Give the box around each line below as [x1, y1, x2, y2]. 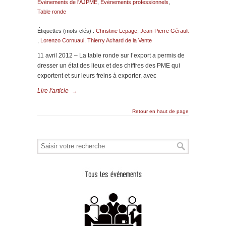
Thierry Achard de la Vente [87, 37, 152, 43]
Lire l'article [37, 87, 69, 94]
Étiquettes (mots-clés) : [37, 28, 96, 34]
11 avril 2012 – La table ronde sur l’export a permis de [37, 52, 185, 59]
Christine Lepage [96, 28, 137, 34]
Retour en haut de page [132, 108, 189, 114]
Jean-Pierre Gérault [140, 28, 189, 34]
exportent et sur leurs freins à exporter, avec [37, 72, 156, 79]
